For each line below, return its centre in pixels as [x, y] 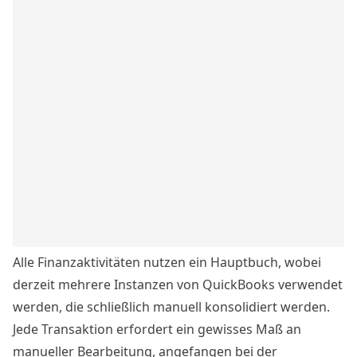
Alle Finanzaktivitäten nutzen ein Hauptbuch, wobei [167, 263]
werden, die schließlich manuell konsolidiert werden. [171, 307]
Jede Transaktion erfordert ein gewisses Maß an [157, 330]
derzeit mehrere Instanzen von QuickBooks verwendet [178, 285]
